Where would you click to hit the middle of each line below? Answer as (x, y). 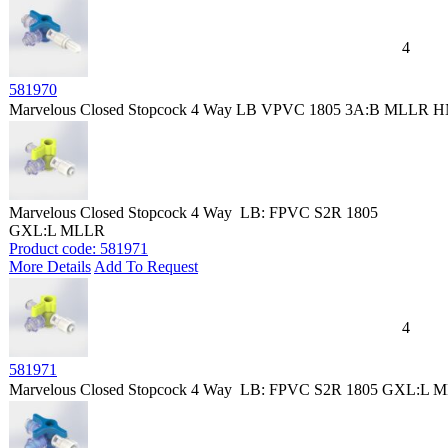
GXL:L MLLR (57, 230)
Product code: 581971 (78, 248)
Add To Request (146, 266)
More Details (50, 266)
